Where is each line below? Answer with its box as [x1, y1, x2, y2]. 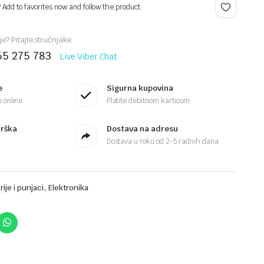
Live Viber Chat [60, 51, 118, 62]
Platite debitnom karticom [106, 96, 190, 106]
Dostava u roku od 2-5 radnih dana [106, 137, 219, 147]
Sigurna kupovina [106, 83, 173, 94]
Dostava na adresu [106, 124, 178, 134]
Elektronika [48, 182, 88, 193]
